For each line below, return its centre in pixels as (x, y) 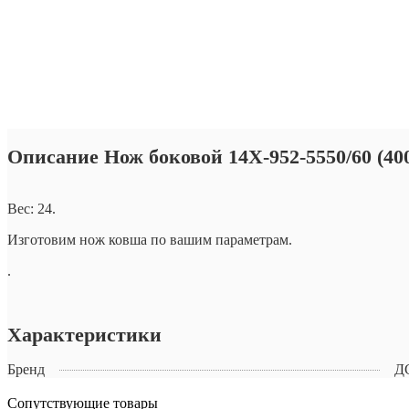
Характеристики (84, 334)
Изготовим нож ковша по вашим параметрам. (150, 239)
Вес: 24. (31, 208)
